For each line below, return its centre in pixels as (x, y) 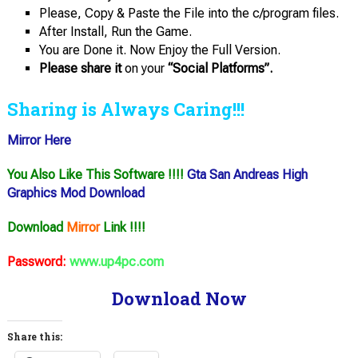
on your (146, 69)
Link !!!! (122, 228)
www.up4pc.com (116, 262)
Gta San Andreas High (247, 175)
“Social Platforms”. (220, 69)
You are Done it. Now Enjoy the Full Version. (159, 50)
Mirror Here (39, 141)
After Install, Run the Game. (115, 32)
